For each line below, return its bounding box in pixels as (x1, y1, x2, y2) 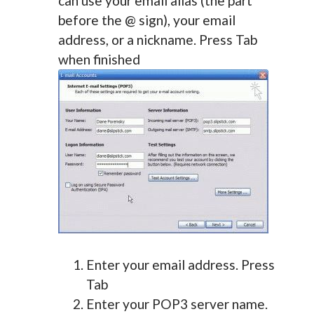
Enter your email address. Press (86, 256, 275, 273)
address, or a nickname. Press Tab (57, 31, 257, 48)
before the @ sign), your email (57, 11, 235, 28)
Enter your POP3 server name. (86, 295, 268, 312)
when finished (57, 50, 140, 67)
